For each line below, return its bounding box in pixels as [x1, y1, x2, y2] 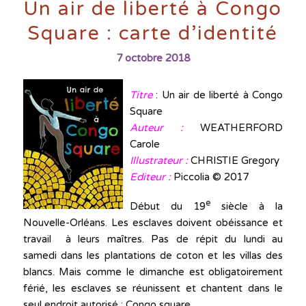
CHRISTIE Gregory [190, 154, 279, 167]
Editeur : [129, 170, 173, 183]
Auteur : [129, 121, 201, 134]
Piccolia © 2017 [173, 170, 249, 183]
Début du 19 [129, 199, 206, 212]
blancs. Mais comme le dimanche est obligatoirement [23, 265, 283, 278]
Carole [129, 137, 160, 150]
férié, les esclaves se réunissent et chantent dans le [23, 281, 283, 294]
